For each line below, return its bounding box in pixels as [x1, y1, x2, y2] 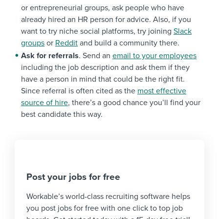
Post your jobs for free [26, 172, 120, 183]
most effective [137, 86, 186, 96]
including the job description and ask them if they [21, 63, 190, 73]
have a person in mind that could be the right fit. [21, 74, 185, 85]
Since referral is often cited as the [21, 86, 137, 96]
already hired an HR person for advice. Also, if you [21, 15, 191, 25]
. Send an [79, 51, 112, 61]
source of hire [21, 98, 68, 108]
